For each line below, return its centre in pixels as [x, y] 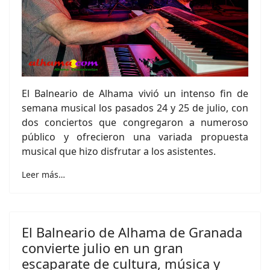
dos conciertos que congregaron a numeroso [135, 122]
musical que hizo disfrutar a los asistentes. [119, 151]
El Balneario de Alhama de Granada [132, 232]
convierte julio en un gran [102, 248]
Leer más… [43, 174]
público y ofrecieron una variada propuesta [135, 137]
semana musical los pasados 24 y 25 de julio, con [135, 108]
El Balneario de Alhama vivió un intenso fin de [135, 93]
